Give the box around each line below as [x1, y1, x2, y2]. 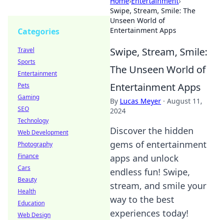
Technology [18, 116, 49, 125]
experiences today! [110, 207, 189, 219]
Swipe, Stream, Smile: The [110, 6, 195, 15]
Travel [18, 46, 34, 54]
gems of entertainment [110, 138, 207, 150]
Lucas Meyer [120, 96, 161, 106]
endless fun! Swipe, [110, 166, 190, 178]
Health [18, 187, 36, 195]
